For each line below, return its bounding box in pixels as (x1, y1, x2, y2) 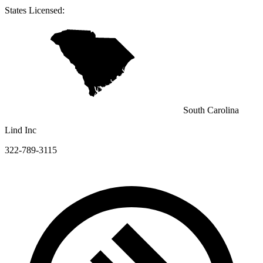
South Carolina (183, 104, 239, 115)
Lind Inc (5, 124, 36, 135)
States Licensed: (5, 5, 65, 15)
